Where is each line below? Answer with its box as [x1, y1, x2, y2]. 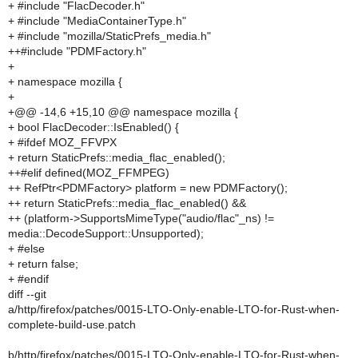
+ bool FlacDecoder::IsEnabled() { [8, 121, 179, 133]
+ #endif [8, 272, 49, 285]
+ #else [8, 242, 45, 255]
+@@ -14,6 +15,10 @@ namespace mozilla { [8, 105, 238, 118]
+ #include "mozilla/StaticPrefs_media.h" [8, 30, 211, 42]
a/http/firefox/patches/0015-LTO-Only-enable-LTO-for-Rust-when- [8, 303, 340, 316]
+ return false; [8, 257, 78, 270]
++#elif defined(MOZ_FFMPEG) [8, 166, 169, 179]
